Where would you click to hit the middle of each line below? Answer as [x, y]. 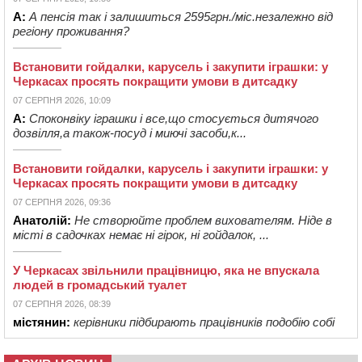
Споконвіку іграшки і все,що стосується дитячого [174, 119]
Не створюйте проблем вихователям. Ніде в [203, 221]
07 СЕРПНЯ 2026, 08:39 [62, 304]
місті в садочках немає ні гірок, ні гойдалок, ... [141, 235]
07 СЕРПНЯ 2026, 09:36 [62, 202]
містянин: [42, 322]
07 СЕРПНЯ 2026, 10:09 [62, 101]
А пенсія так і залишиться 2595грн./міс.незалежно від [181, 17]
